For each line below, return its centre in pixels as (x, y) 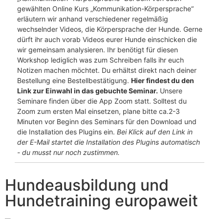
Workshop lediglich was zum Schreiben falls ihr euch (100, 60)
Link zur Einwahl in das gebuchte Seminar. (88, 91)
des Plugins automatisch (161, 142)
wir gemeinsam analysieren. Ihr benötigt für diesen (98, 50)
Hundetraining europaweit (101, 201)
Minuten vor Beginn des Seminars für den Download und (107, 121)
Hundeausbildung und (87, 185)
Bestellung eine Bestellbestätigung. (74, 80)
